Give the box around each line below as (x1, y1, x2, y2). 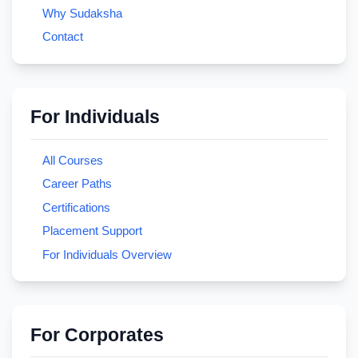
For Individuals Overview (42, 247, 172, 261)
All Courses (42, 153, 103, 167)
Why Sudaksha (42, 6, 122, 20)
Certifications (42, 200, 110, 214)
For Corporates (30, 324, 164, 345)
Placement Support (42, 224, 142, 237)
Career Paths (42, 177, 112, 190)
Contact (42, 30, 83, 44)
